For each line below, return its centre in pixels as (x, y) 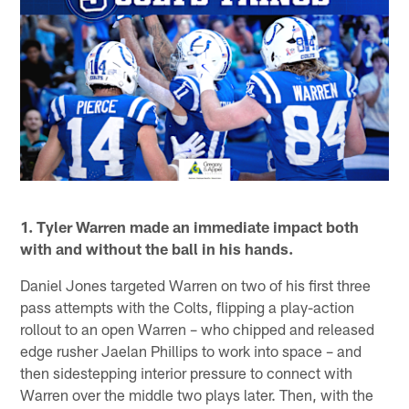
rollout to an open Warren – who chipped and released (198, 328)
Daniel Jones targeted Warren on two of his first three (196, 284)
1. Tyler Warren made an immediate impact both (190, 226)
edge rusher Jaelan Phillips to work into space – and (191, 350)
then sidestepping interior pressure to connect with (187, 372)
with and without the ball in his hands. (157, 248)
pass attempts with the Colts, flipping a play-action (188, 306)
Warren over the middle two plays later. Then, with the (197, 394)
